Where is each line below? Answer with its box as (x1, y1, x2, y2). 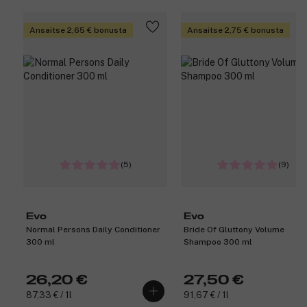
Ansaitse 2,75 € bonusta (187, 25, 284, 36)
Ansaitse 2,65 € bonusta (29, 25, 127, 36)
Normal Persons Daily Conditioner (26, 225, 160, 235)
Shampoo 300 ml (184, 237, 252, 247)
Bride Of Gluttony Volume (184, 225, 284, 235)
